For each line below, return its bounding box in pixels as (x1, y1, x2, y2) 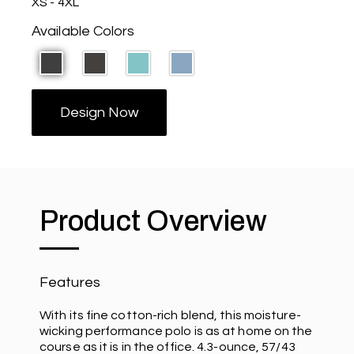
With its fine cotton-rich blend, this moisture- (40, 308, 301, 322)
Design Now (60, 104, 138, 120)
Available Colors (32, 23, 135, 39)
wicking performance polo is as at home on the (40, 324, 313, 337)
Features (40, 274, 100, 290)
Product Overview (40, 205, 267, 237)
